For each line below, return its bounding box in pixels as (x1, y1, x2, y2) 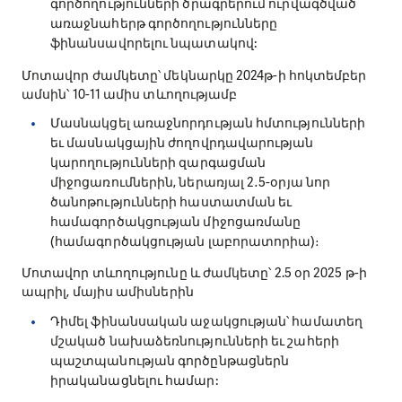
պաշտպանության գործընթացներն (50, 351, 290, 370)
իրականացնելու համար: (50, 371, 218, 389)
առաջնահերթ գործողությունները (50, 14, 278, 33)
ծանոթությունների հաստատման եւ (50, 192, 293, 211)
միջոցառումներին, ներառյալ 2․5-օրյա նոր (50, 172, 331, 191)
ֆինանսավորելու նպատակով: (50, 34, 257, 53)
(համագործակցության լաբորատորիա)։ (50, 232, 320, 250)
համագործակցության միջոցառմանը (50, 212, 301, 231)
